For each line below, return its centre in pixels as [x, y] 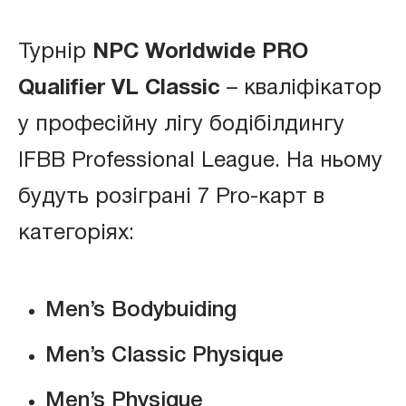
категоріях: [76, 233]
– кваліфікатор [301, 88]
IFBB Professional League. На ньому [200, 161]
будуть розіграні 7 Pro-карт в [171, 197]
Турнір [55, 52]
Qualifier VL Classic [119, 88]
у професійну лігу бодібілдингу [181, 125]
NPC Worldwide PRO [200, 52]
